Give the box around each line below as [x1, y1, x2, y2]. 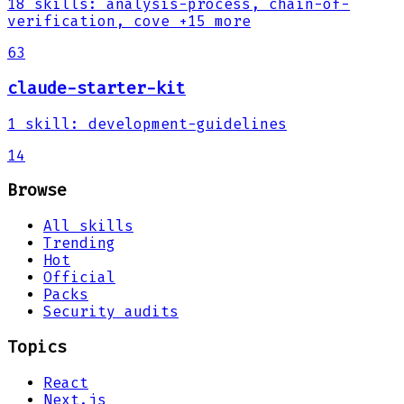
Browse [7, 180, 67, 201]
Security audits [43, 303, 179, 321]
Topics [7, 336, 67, 357]
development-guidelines [88, 115, 287, 133]
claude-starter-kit [7, 78, 186, 99]
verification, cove [7, 13, 170, 31]
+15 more [170, 13, 251, 31]
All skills [43, 217, 133, 235]
